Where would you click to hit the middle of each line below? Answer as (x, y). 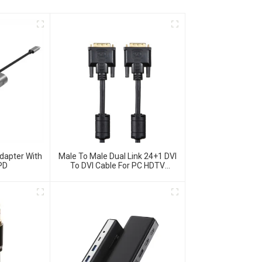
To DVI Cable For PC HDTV (117, 165)
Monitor (118, 175)
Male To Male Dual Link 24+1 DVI (117, 156)
